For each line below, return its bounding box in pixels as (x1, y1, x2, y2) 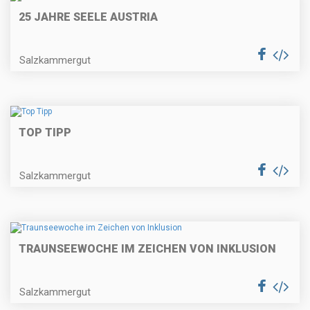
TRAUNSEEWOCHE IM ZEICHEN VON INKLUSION (19, 241, 276, 255)
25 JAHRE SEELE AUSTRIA (19, 10, 158, 24)
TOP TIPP (19, 126, 71, 140)
